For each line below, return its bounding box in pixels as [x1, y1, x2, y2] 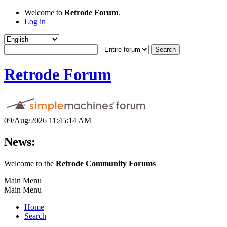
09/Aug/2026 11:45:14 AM [4, 116, 91, 125]
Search [24, 211, 46, 220]
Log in [24, 17, 46, 26]
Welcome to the [4, 159, 56, 168]
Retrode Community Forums [56, 159, 156, 168]
